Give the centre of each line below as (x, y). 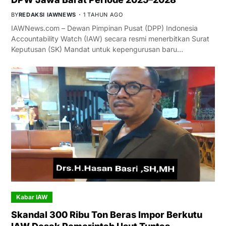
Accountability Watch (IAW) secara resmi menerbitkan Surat (110, 39)
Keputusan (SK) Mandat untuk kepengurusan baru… (97, 49)
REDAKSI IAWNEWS (47, 15)
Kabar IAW (32, 197)
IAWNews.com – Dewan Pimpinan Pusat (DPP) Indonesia (104, 28)
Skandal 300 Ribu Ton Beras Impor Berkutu (106, 214)
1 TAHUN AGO (103, 15)
